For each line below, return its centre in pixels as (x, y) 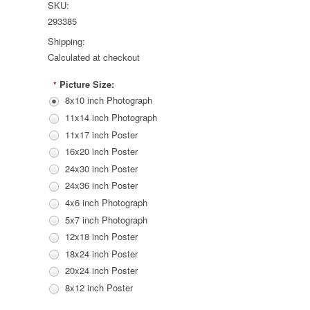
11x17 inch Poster (101, 134)
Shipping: (66, 42)
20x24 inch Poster (101, 271)
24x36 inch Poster (101, 185)
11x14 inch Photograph (111, 118)
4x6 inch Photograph (106, 203)
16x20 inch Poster (101, 152)
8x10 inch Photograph (109, 100)
